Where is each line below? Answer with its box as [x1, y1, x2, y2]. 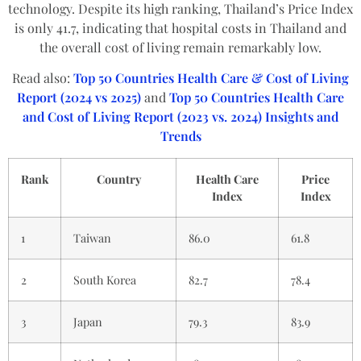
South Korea [73, 271, 136, 288]
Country [96, 170, 141, 187]
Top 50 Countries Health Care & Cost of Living [73, 69, 349, 87]
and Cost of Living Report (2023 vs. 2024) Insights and [23, 108, 338, 126]
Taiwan [73, 229, 111, 246]
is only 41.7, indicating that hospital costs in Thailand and [15, 19, 346, 37]
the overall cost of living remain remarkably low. [39, 39, 322, 56]
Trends [160, 127, 201, 145]
